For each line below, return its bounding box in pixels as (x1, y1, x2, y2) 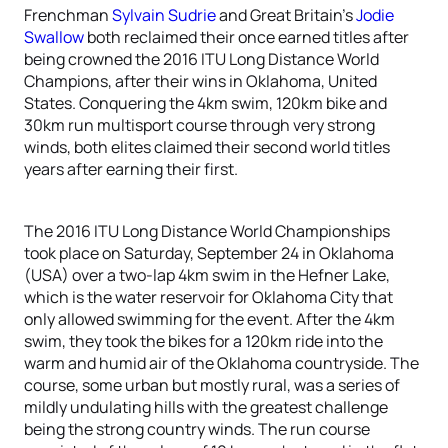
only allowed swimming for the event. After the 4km (24, 308, 395, 330)
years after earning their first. (24, 158, 238, 180)
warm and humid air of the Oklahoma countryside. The (24, 352, 419, 374)
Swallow (24, 26, 87, 48)
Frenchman (24, 4, 112, 26)
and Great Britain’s (216, 4, 356, 26)
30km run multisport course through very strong (24, 114, 375, 136)
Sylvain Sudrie (112, 4, 216, 26)
